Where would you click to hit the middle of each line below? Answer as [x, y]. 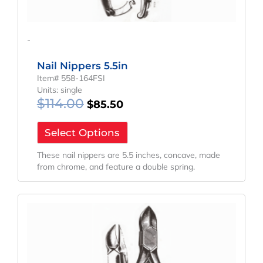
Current [146, 200]
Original [109, 200]
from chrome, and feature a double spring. [116, 166]
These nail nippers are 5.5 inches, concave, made [128, 155]
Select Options [82, 133]
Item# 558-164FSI [71, 78]
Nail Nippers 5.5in [82, 66]
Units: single [59, 90]
